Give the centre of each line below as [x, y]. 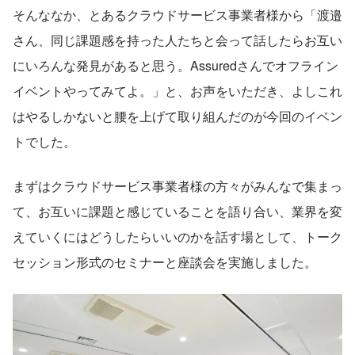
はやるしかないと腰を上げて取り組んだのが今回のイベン [177, 116]
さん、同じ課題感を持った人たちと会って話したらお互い [177, 40]
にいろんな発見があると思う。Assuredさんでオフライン [176, 65]
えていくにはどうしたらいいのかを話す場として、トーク [177, 236]
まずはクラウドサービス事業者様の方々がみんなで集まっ [177, 185]
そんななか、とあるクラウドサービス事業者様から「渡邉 [177, 14]
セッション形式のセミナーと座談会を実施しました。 [165, 261]
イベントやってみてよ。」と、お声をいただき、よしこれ [177, 90]
